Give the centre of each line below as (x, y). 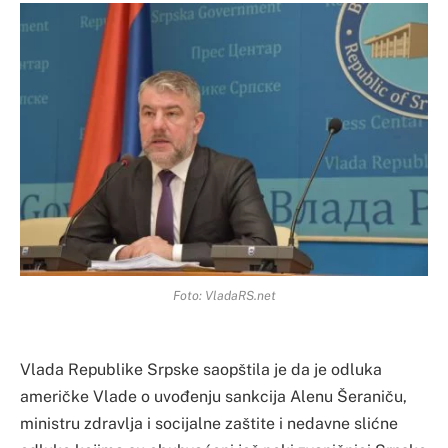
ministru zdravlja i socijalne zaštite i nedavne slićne (209, 424)
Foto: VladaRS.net (224, 296)
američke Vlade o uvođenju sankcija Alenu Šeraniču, (213, 397)
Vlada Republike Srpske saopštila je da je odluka (201, 370)
